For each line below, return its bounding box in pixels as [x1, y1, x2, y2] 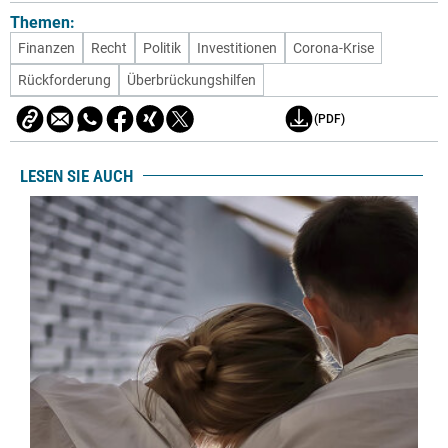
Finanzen [18, 40, 75, 57]
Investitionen [197, 40, 277, 57]
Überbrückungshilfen [127, 72, 256, 89]
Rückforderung [18, 72, 111, 89]
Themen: [10, 13, 75, 33]
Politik [143, 40, 181, 57]
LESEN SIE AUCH [20, 165, 133, 186]
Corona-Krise [293, 40, 374, 57]
